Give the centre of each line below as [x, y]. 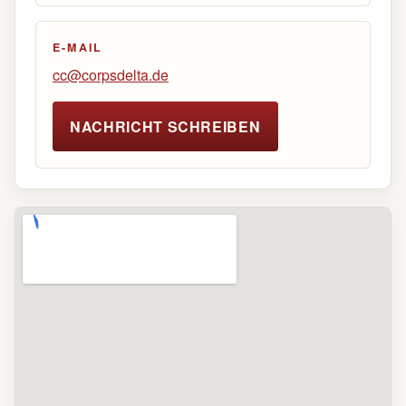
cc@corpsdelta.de [110, 75]
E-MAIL [77, 48]
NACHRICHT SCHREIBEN [165, 126]
